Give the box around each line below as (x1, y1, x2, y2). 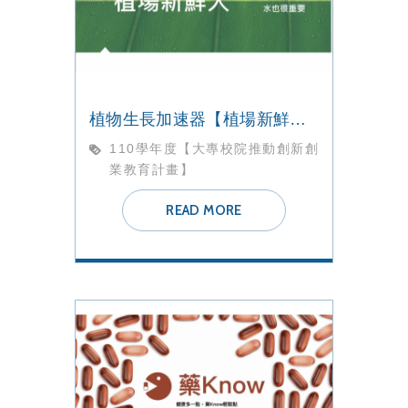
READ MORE (166, 202, 242, 219)
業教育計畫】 (109, 162, 194, 178)
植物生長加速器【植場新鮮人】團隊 (290, 110, 307, 129)
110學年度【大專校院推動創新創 (109, 141, 319, 157)
